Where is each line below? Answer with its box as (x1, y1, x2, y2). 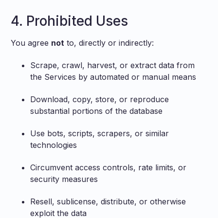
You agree (11, 38, 52, 48)
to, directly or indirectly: (64, 38, 154, 48)
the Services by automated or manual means (30, 72, 197, 82)
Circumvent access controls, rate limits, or (30, 163, 187, 172)
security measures (30, 174, 98, 184)
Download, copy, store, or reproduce (30, 94, 169, 104)
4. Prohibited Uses (11, 13, 132, 29)
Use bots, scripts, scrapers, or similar (30, 128, 169, 138)
